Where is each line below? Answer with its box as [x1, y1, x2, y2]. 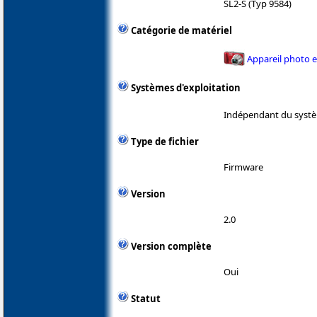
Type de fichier [131, 134, 199, 148]
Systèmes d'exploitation [131, 81, 241, 95]
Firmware [224, 160, 263, 173]
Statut [131, 292, 161, 305]
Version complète [131, 239, 212, 253]
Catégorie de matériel [131, 24, 232, 38]
